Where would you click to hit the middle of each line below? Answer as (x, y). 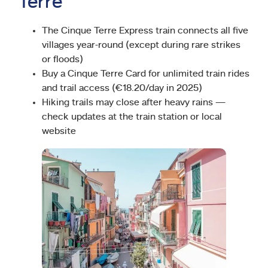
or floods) (63, 60)
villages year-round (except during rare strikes (141, 46)
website (59, 132)
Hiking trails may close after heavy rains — (134, 103)
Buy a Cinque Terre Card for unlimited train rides (146, 74)
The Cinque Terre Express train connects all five (145, 31)
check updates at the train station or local (132, 118)
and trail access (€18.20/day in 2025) (122, 89)
